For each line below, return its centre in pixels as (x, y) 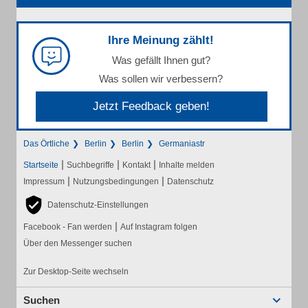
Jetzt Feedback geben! (152, 107)
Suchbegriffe (90, 165)
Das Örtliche (46, 144)
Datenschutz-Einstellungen (98, 205)
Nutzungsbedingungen (116, 182)
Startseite (41, 165)
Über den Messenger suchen (78, 244)
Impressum (44, 182)
